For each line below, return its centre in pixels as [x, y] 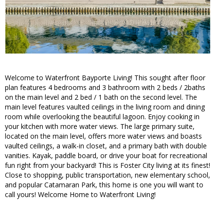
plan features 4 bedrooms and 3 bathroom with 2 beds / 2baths [105, 88]
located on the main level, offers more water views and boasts [103, 136]
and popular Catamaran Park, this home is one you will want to [104, 185]
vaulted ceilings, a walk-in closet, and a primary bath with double [106, 146]
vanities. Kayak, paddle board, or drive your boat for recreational [106, 156]
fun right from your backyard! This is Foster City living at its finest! [108, 165]
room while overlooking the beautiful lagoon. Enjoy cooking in [102, 117]
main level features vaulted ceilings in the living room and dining [105, 107]
